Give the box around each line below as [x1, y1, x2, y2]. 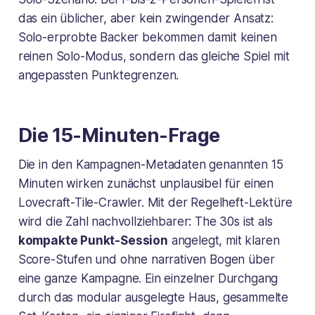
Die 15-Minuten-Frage [18, 123, 220, 147]
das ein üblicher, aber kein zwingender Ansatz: [18, 11, 274, 25]
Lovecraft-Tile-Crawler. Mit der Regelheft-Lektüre [18, 195, 292, 210]
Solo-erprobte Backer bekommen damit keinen [18, 30, 277, 44]
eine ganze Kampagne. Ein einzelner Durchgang [18, 271, 278, 285]
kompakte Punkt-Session [18, 233, 168, 247]
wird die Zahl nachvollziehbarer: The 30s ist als [18, 214, 273, 229]
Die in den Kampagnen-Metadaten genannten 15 [18, 157, 283, 172]
